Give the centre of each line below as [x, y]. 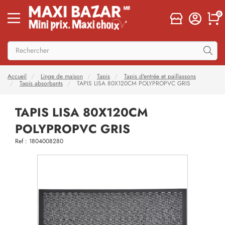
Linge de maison [62, 76]
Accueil [17, 76]
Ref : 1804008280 [39, 141]
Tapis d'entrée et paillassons [160, 76]
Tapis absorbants [41, 83]
